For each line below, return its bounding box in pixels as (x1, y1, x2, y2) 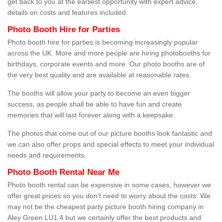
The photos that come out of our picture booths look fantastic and (7, 129, 212, 138)
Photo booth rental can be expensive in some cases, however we (7, 181, 211, 189)
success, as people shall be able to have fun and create (7, 100, 182, 109)
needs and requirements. (7, 151, 86, 160)
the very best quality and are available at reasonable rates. (7, 71, 191, 79)
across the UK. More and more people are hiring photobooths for (7, 49, 211, 57)
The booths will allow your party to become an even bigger (7, 89, 190, 98)
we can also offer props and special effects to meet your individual (7, 140, 214, 149)
